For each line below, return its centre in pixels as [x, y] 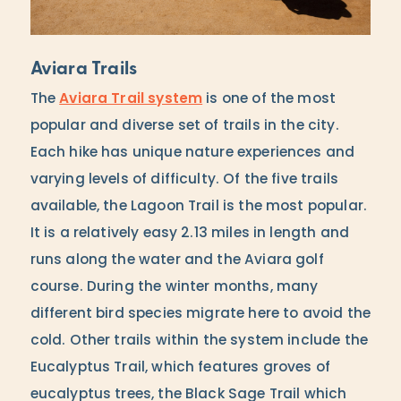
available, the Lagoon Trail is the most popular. [199, 206]
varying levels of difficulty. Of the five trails [184, 179]
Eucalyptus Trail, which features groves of [180, 367]
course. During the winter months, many [174, 287]
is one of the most [269, 99]
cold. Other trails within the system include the [199, 341]
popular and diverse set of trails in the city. [184, 126]
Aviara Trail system [131, 99]
